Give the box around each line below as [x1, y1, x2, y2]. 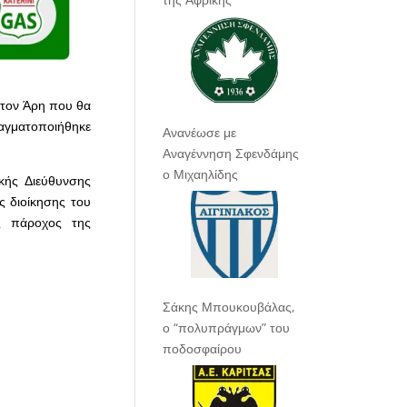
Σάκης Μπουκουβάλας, [163, 298, 296, 316]
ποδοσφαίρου [163, 340, 243, 358]
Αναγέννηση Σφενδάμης [163, 144, 300, 163]
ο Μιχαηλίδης [163, 165, 239, 184]
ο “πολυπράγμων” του [163, 319, 291, 337]
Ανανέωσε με [163, 124, 237, 142]
